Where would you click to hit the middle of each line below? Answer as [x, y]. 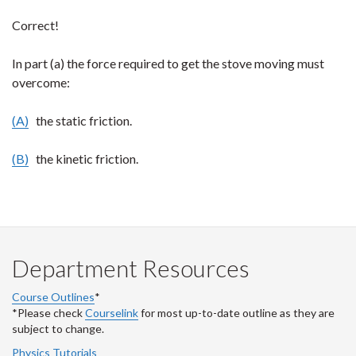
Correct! [35, 25]
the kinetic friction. [83, 159]
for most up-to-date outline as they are [236, 313]
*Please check [48, 313]
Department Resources [131, 268]
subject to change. [58, 329]
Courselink [112, 313]
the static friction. [80, 120]
